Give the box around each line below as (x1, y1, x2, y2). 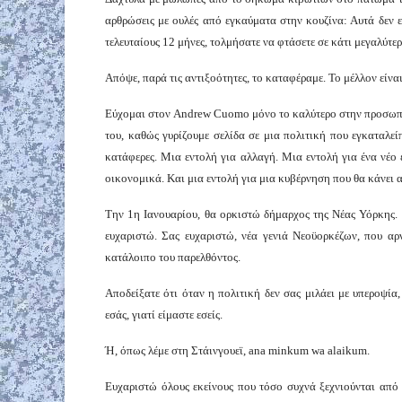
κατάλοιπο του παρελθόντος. (105, 249, 240, 264)
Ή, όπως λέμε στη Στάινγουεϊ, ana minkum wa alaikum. (105, 343, 370, 357)
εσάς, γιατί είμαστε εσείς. (105, 307, 223, 321)
